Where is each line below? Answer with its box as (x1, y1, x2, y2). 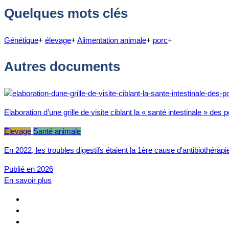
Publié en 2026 (4, 165, 53, 173)
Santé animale (33, 127, 81, 135)
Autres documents (4, 59, 120, 75)
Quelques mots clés (4, 6, 128, 21)
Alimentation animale (77, 35, 146, 44)
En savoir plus (4, 176, 52, 185)
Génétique (4, 35, 38, 44)
